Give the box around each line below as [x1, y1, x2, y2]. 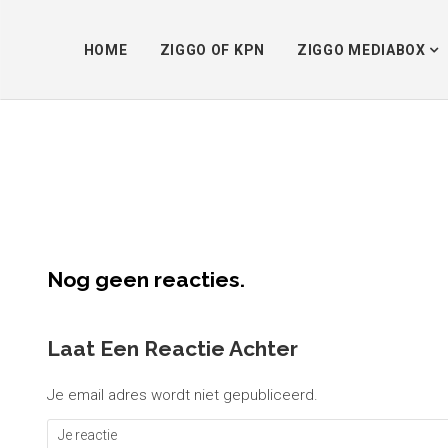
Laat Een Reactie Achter [47, 336, 298, 361]
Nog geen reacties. [47, 267, 245, 292]
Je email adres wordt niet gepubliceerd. [47, 386, 318, 404]
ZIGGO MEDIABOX [296, 42, 430, 58]
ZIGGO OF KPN [159, 42, 265, 58]
